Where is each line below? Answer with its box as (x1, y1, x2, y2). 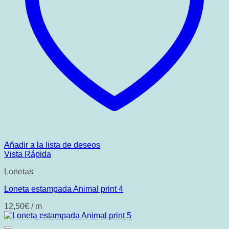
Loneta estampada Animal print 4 (4, 185, 123, 193)
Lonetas (4, 167, 33, 176)
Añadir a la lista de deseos (4, 141, 100, 149)
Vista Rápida (4, 150, 51, 158)
